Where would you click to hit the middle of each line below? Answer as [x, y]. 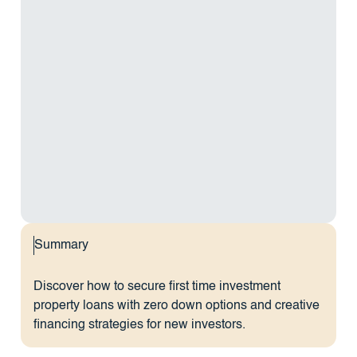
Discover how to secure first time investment [157, 287]
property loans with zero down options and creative [176, 306]
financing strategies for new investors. [139, 326]
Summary [62, 245]
